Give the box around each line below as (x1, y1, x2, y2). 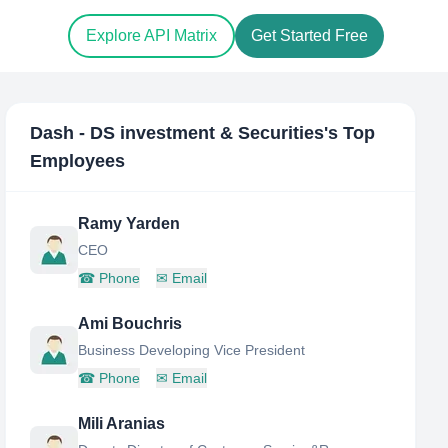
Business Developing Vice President (78, 342, 306, 358)
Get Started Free (251, 27, 368, 45)
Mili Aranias (78, 415, 166, 432)
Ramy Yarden (78, 215, 181, 232)
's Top (324, 123, 376, 143)
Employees (30, 151, 126, 171)
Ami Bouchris (78, 315, 183, 332)
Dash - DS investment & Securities (30, 123, 325, 143)
